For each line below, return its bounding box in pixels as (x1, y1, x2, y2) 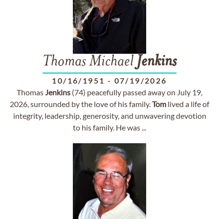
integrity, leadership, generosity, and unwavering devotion (13, 111, 206, 120)
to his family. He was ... (73, 123, 146, 132)
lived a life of (166, 99, 209, 109)
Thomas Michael (43, 54, 136, 70)
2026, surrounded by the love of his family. (10, 99, 152, 109)
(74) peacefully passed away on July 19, (70, 88, 202, 97)
